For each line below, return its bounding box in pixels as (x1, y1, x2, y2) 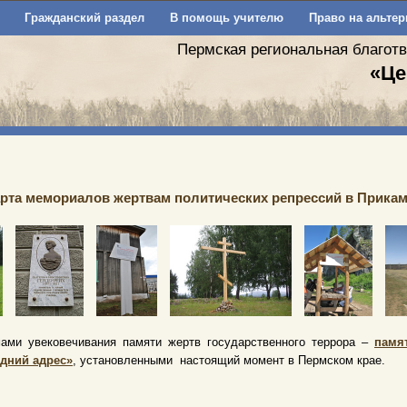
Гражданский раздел (24, 11, 144, 25)
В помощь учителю (169, 11, 283, 25)
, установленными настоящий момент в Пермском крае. (73, 353, 389, 367)
